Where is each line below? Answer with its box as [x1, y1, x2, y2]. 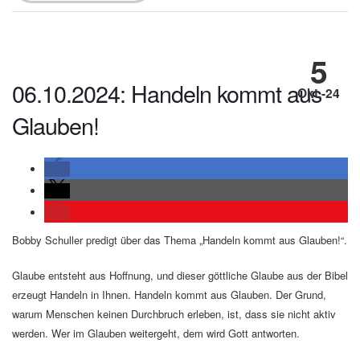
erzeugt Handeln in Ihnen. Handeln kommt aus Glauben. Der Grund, [12, 287, 326, 303]
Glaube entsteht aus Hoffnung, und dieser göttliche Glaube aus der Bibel [12, 268, 348, 284]
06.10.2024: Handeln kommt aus [12, 76, 321, 110]
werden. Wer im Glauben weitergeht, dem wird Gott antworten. [12, 325, 300, 342]
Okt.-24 [297, 83, 340, 102]
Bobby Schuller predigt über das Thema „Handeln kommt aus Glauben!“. [12, 232, 347, 248]
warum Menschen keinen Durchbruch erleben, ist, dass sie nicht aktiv [12, 306, 336, 322]
